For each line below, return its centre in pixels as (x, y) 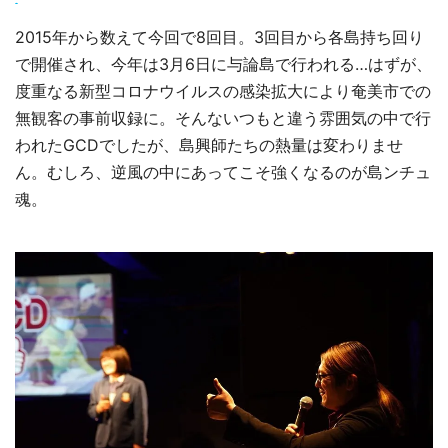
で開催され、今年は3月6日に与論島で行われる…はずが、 (223, 63)
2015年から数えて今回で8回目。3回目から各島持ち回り (219, 36)
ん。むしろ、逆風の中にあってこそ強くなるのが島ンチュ (223, 171)
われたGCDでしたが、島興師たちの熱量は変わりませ (209, 144)
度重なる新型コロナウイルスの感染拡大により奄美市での (223, 90)
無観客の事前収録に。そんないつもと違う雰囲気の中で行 (223, 117)
